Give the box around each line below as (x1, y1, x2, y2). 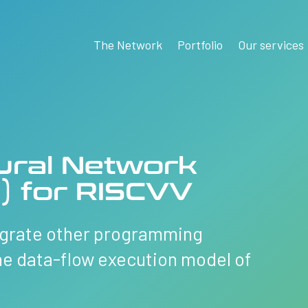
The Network (93, 36, 162, 52)
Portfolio (177, 36, 223, 52)
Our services (237, 36, 304, 52)
